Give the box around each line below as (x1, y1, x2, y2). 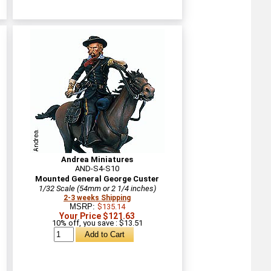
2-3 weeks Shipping (64, 193, 131, 202)
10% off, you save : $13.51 (51, 218, 143, 227)
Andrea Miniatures (61, 154, 133, 164)
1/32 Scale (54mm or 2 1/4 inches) (38, 183, 156, 193)
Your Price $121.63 (59, 211, 135, 221)
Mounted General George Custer (35, 174, 159, 183)
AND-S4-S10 (75, 163, 119, 173)
